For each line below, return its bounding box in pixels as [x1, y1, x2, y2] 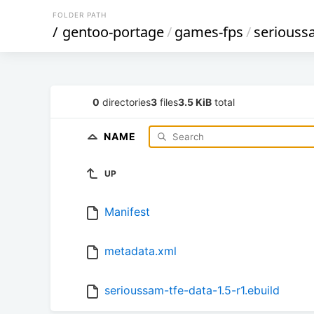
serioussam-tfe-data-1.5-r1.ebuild [104, 283, 280, 298]
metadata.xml [104, 244, 177, 259]
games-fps [175, 22, 243, 41]
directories [100, 95, 151, 108]
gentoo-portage [62, 22, 164, 41]
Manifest [104, 205, 150, 219]
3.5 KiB [178, 95, 212, 108]
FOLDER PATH [53, 11, 107, 19]
